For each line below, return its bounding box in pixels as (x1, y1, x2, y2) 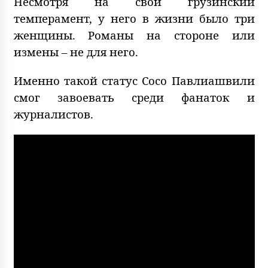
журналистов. (13, 106, 93, 121)
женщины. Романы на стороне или (13, 27, 255, 42)
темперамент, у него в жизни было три (13, 10, 255, 26)
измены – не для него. (13, 44, 138, 59)
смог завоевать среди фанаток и (13, 89, 255, 105)
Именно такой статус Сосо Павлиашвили (13, 72, 255, 88)
